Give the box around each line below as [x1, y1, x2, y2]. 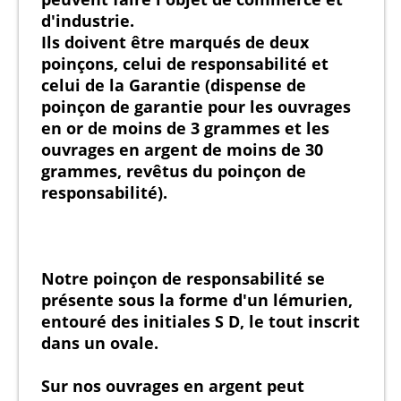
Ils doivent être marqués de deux [41, 30, 309, 53]
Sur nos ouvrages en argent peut [41, 374, 304, 397]
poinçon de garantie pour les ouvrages [41, 95, 351, 117]
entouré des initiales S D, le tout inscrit [41, 310, 360, 332]
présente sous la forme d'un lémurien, [41, 288, 353, 311]
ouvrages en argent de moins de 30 [41, 138, 323, 160]
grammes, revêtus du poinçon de [41, 159, 306, 182]
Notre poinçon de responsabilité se [41, 267, 325, 289]
